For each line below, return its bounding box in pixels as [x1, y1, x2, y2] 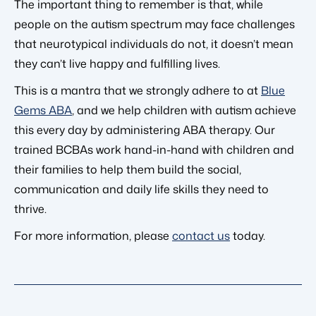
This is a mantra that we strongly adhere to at [14, 82, 261, 98]
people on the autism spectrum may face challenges [14, 16, 295, 32]
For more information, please [14, 227, 172, 243]
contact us [172, 227, 230, 243]
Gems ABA [14, 102, 72, 118]
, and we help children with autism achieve [72, 102, 296, 118]
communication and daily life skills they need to [14, 181, 269, 197]
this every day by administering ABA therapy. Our [14, 121, 275, 138]
